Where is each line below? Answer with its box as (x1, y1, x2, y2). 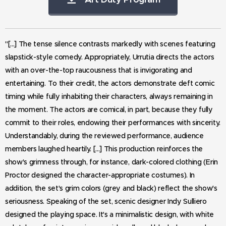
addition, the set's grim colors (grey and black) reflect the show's (5, 183, 217, 193)
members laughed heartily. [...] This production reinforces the (5, 144, 203, 153)
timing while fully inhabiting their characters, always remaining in (5, 91, 213, 101)
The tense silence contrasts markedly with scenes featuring (18, 39, 215, 48)
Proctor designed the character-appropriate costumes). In (5, 170, 195, 180)
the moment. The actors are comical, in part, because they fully (5, 104, 213, 114)
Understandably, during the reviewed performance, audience (5, 131, 204, 140)
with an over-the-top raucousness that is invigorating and (5, 65, 192, 75)
